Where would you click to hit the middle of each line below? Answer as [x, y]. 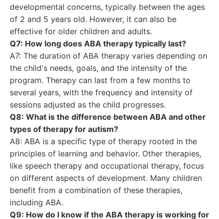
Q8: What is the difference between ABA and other [108, 117]
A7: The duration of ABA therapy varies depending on [109, 56]
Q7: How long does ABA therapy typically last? [98, 44]
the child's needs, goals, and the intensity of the [98, 68]
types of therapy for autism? [64, 129]
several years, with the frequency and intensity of [101, 92]
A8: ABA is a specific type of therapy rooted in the [103, 141]
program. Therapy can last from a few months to [100, 80]
